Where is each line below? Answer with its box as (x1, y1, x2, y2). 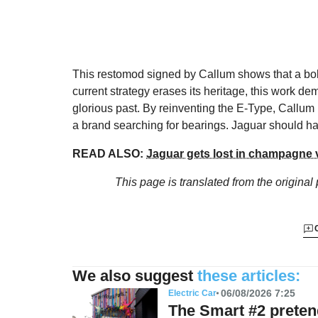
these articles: (197, 266, 300, 285)
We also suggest (72, 266, 193, 285)
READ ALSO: (72, 147, 146, 160)
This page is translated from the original (114, 175, 316, 188)
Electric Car (168, 287, 216, 298)
